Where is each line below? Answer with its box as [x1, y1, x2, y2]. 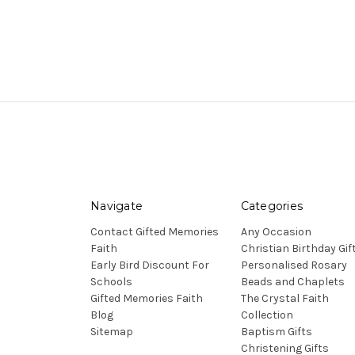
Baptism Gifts [240, 325, 312, 339]
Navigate [90, 199, 143, 214]
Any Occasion [240, 225, 311, 239]
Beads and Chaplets [240, 275, 345, 289]
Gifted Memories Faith [90, 292, 203, 306]
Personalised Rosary [240, 258, 347, 273]
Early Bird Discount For [90, 258, 209, 273]
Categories [240, 199, 303, 214]
